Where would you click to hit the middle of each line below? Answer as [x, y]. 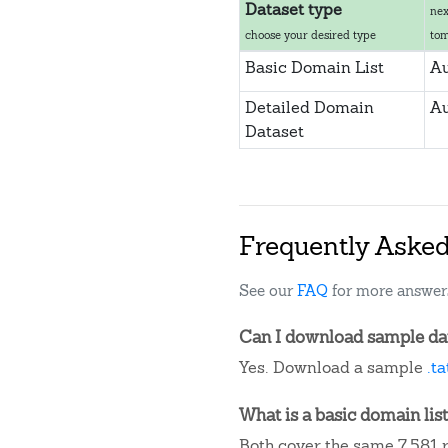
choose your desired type [310, 35]
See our [268, 290]
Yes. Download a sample [333, 367]
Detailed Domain [309, 107]
